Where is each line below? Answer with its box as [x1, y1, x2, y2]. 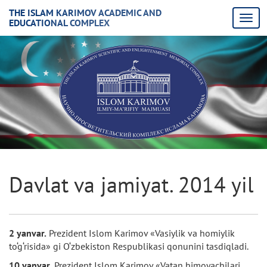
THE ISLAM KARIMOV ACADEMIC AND [9, 7, 162, 18]
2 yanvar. [9, 227, 46, 239]
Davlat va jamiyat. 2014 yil [9, 170, 254, 198]
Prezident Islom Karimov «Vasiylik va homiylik [46, 227, 235, 239]
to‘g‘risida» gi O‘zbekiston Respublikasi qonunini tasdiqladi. [9, 240, 249, 252]
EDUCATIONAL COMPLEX [9, 17, 110, 29]
